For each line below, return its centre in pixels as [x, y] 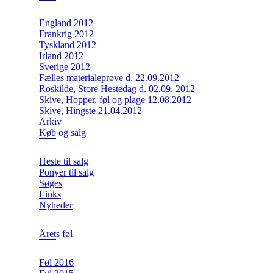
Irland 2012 [61, 56]
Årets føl [56, 234]
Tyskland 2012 [68, 45]
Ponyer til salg [66, 172]
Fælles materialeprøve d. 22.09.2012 [109, 78]
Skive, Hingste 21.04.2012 [90, 111]
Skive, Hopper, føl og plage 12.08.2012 [115, 100]
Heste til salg [64, 161]
